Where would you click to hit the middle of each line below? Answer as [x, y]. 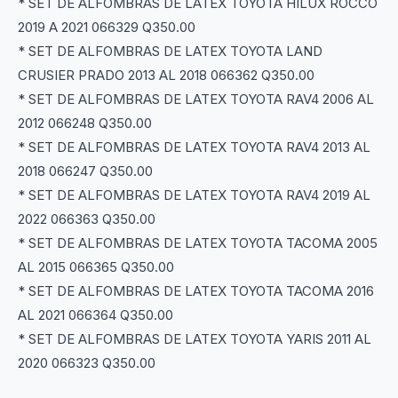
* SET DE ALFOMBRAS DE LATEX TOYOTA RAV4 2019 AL [194, 195]
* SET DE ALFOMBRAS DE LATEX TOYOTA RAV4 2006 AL [196, 99]
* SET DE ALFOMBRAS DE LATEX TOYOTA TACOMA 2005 [198, 243]
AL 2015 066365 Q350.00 [96, 267]
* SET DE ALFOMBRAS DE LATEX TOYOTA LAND [170, 52]
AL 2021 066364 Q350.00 [96, 315]
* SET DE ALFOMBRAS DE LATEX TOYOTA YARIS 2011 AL [195, 339]
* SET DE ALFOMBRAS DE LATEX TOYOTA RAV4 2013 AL [194, 147]
